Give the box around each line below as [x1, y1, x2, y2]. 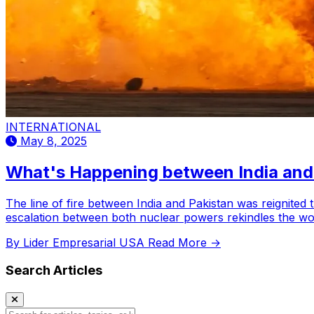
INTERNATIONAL [6, 119, 101, 134]
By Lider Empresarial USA [6, 235, 148, 250]
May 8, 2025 [17, 133, 87, 148]
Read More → [148, 235, 221, 250]
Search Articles [6, 262, 102, 279]
